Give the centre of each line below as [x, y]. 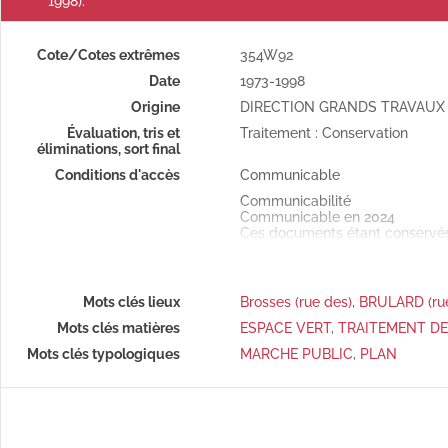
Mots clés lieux [131, 302]
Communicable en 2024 [317, 217]
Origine [155, 107]
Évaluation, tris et [123, 133]
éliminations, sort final [108, 149]
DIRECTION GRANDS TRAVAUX [342, 107]
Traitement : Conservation [323, 133]
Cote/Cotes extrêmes [108, 55]
